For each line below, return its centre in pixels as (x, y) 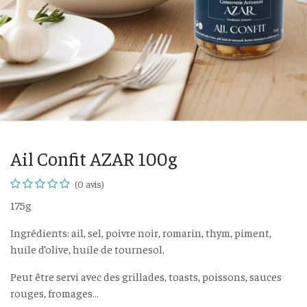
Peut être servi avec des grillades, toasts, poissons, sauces (146, 276)
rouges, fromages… (54, 293)
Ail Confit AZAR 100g (94, 158)
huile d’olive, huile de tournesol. (87, 249)
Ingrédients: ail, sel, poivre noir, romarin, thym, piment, (141, 232)
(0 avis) (89, 184)
